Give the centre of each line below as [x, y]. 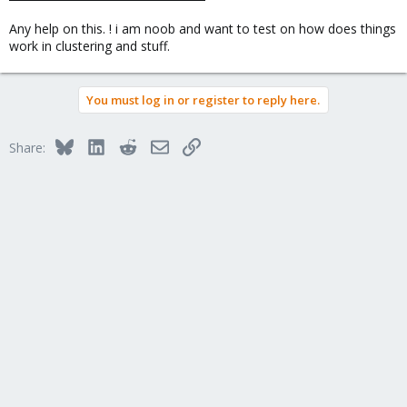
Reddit [154, 145]
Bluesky [95, 145]
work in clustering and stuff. [89, 46]
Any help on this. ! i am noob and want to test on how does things [203, 29]
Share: [27, 148]
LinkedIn [129, 145]
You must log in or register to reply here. [203, 100]
